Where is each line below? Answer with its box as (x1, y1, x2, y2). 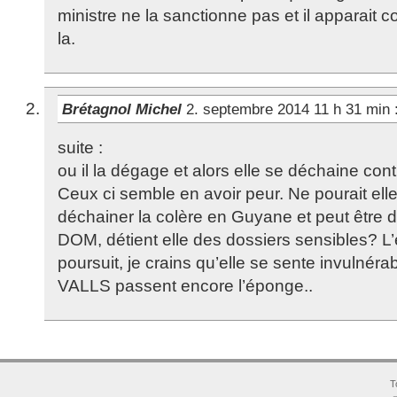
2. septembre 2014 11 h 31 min (186, 100, 394, 118)
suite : (58, 138, 103, 157)
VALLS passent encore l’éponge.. (58, 276, 313, 295)
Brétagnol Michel (62, 100, 186, 118)
